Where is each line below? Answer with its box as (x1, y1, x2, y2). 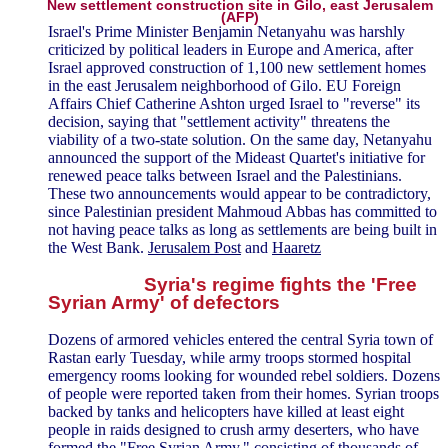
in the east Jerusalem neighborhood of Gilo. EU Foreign (48, 77, 401, 95)
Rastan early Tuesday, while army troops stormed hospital (48, 348, 411, 366)
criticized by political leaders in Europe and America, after (48, 41, 413, 59)
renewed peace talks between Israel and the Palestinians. (48, 167, 402, 185)
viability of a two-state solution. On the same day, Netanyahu (48, 131, 432, 149)
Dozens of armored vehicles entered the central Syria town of (48, 330, 433, 348)
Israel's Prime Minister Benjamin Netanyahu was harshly (48, 23, 405, 41)
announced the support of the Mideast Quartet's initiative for (48, 149, 425, 167)
